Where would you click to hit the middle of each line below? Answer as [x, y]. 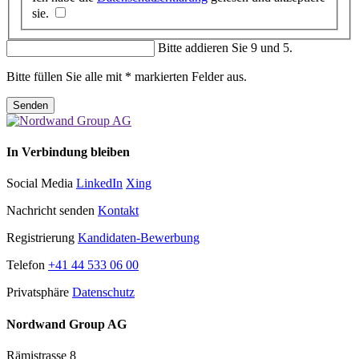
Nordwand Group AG [67, 324]
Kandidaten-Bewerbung [139, 238]
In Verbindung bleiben [68, 152]
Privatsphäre [39, 292]
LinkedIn [99, 184]
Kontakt [118, 211]
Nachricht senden [52, 211]
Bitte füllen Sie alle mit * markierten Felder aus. [127, 76]
